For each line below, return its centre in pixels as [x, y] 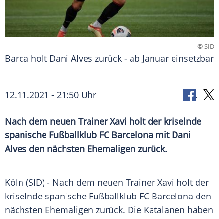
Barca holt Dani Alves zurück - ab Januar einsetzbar [109, 58]
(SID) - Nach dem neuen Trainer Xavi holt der [116, 183]
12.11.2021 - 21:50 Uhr [51, 95]
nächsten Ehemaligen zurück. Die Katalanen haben [109, 210]
